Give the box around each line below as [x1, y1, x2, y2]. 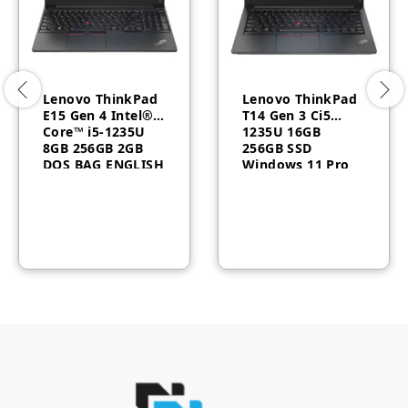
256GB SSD [242, 138, 312, 157]
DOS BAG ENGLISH [43, 155, 164, 173]
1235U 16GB [242, 122, 321, 140]
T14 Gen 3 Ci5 [242, 106, 331, 124]
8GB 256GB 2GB [43, 138, 144, 157]
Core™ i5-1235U [43, 122, 146, 140]
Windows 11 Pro [242, 155, 350, 173]
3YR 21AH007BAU [242, 171, 358, 189]
